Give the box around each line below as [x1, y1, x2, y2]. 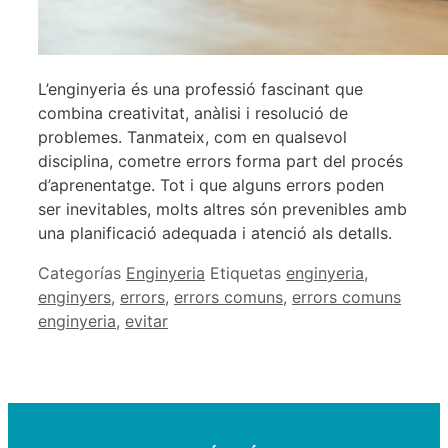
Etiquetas [210, 262, 286, 283]
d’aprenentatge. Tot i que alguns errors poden [38, 174, 384, 195]
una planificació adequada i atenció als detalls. [38, 222, 392, 243]
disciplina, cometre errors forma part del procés [38, 150, 403, 171]
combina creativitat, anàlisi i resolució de [38, 102, 348, 123]
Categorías [38, 262, 126, 283]
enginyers [38, 286, 111, 307]
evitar [125, 310, 168, 331]
